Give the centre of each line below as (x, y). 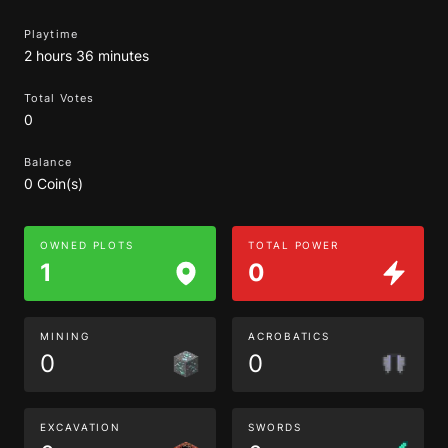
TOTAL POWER (294, 245)
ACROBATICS (289, 336)
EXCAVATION (81, 427)
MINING (65, 336)
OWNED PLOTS (87, 245)
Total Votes (59, 98)
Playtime (51, 34)
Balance (48, 162)
